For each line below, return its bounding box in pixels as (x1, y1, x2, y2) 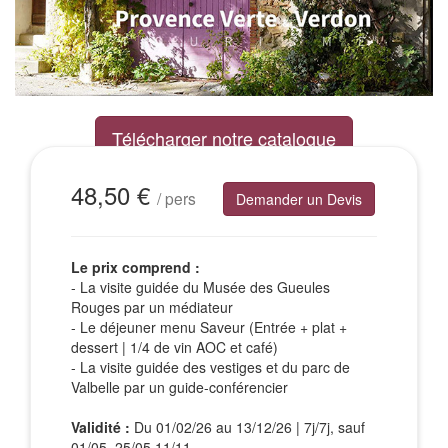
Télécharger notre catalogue (112, 124, 336, 151)
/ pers (157, 187, 196, 210)
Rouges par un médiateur (71, 296, 233, 317)
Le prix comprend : (71, 256, 200, 277)
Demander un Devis (236, 188, 362, 209)
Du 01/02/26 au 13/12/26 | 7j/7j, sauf (130, 416, 365, 437)
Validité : (71, 416, 130, 437)
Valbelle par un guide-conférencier (71, 376, 288, 397)
